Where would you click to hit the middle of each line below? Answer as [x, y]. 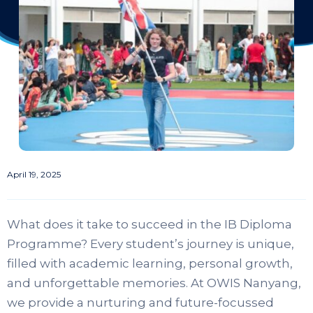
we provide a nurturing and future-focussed [140, 302]
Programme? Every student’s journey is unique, [151, 243]
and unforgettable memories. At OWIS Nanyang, [154, 283]
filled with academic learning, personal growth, [150, 263]
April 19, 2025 [34, 174]
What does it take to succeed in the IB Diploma [150, 224]
